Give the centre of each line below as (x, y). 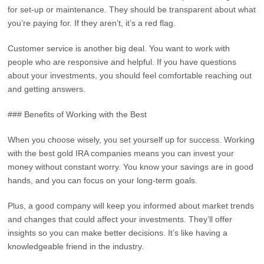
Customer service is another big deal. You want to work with (119, 48)
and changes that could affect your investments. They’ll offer (120, 219)
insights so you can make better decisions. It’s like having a (118, 233)
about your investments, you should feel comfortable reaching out (130, 75)
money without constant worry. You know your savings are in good (131, 167)
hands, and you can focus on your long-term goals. (103, 180)
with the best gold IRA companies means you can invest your (121, 153)
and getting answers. (47, 89)
